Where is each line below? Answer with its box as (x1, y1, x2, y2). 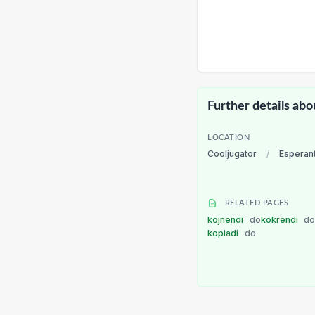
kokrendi (260, 214, 300, 226)
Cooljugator (207, 148, 257, 160)
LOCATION (207, 134, 250, 142)
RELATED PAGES (222, 199, 289, 207)
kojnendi (207, 214, 245, 226)
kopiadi (207, 228, 240, 239)
